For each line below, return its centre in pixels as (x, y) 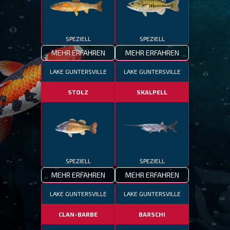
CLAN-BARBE (78, 214)
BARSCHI (152, 214)
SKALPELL (152, 92)
